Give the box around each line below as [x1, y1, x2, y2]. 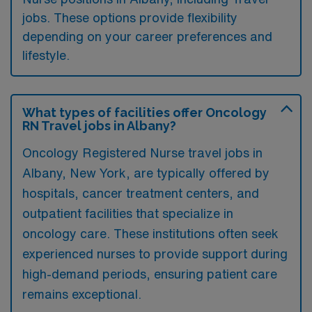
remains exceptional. [22, 288, 141, 300]
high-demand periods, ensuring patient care [22, 267, 277, 280]
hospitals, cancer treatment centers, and [22, 187, 259, 199]
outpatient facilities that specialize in [22, 207, 233, 219]
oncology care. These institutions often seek [22, 227, 279, 240]
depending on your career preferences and [22, 30, 272, 42]
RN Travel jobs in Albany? [22, 118, 176, 133]
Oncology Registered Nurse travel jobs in [22, 146, 263, 159]
